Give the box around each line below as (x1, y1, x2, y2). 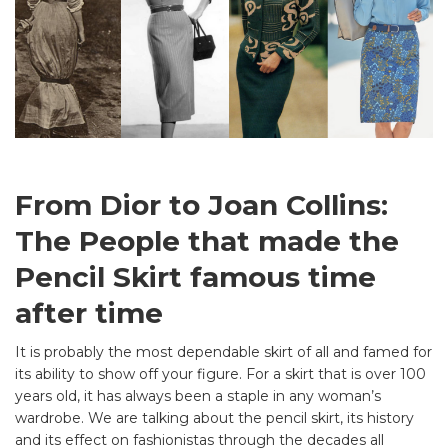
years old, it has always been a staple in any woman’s (15, 387, 381, 406)
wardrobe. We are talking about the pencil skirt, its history (15, 409, 414, 428)
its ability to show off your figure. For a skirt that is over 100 (15, 365, 426, 384)
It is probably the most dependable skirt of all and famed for (15, 343, 432, 362)
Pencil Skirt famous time (15, 260, 376, 295)
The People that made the (15, 224, 399, 259)
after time (15, 296, 163, 331)
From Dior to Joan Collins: (15, 188, 388, 223)
